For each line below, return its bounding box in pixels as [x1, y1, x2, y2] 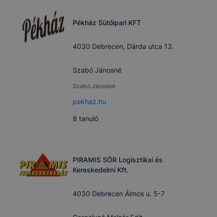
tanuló [77, 114, 98, 123]
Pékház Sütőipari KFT [73, 18, 141, 27]
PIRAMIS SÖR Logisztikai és [73, 155, 163, 164]
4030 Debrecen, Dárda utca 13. [73, 42, 174, 51]
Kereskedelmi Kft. [73, 166, 128, 174]
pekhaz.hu [73, 97, 106, 106]
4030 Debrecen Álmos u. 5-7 [73, 189, 165, 198]
